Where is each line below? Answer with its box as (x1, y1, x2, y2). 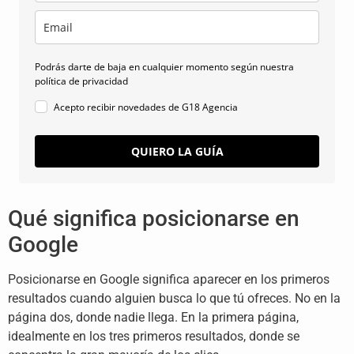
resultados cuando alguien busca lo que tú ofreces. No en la (8, 290, 341, 306)
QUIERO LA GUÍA (130, 143, 224, 159)
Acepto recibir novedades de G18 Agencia (54, 100, 238, 114)
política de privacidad (35, 73, 128, 88)
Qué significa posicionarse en (8, 205, 299, 232)
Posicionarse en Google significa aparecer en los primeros (8, 271, 330, 287)
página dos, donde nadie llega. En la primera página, (8, 309, 299, 325)
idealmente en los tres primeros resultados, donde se (8, 328, 299, 344)
